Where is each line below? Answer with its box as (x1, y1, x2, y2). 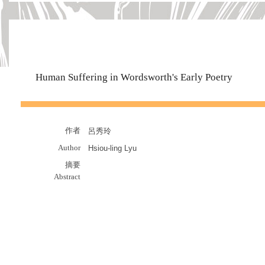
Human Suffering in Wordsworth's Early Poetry (35, 72, 232, 83)
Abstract (54, 172, 80, 181)
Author (58, 143, 80, 152)
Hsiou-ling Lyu (88, 144, 137, 153)
